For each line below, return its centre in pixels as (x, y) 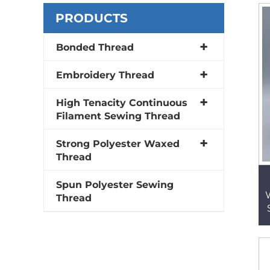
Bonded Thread (95, 47)
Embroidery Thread (105, 75)
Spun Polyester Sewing (115, 184)
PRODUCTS (92, 18)
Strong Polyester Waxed (118, 143)
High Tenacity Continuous (122, 102)
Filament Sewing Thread (118, 116)
